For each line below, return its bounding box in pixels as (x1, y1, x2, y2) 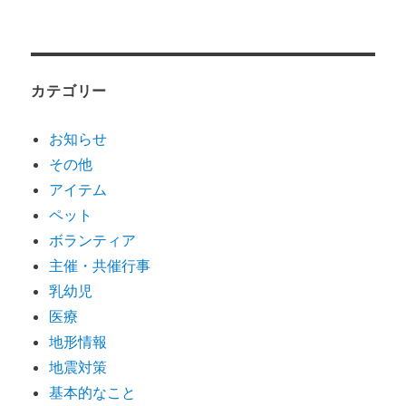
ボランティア (49, 230, 137, 249)
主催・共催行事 (49, 256, 151, 275)
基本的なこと (49, 382, 137, 401)
